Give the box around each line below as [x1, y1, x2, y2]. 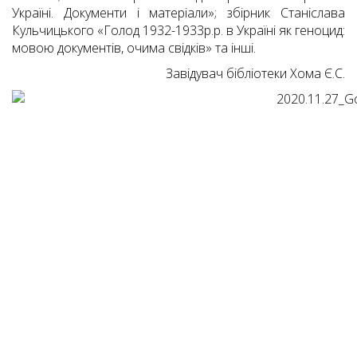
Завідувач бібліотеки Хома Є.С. [166, 65, 345, 83]
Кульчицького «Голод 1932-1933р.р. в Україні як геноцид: [12, 22, 345, 40]
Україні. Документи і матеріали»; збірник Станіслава [12, 4, 345, 22]
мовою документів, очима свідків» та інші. [12, 39, 256, 57]
